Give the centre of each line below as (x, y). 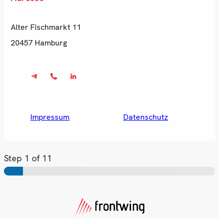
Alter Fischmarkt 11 (46, 27)
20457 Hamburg (39, 43)
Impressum (50, 117)
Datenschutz (146, 117)
